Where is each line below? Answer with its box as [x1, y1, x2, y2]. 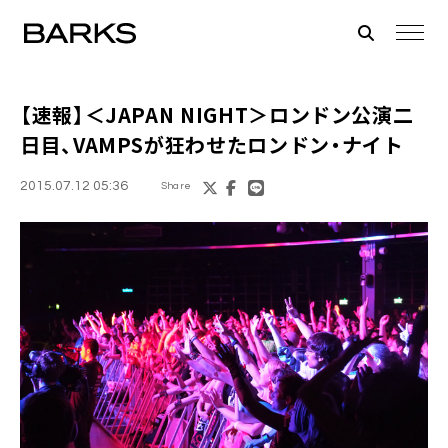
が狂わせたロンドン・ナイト [144, 130, 404, 159]
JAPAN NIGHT [105, 100, 249, 129]
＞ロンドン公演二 [248, 100, 414, 129]
